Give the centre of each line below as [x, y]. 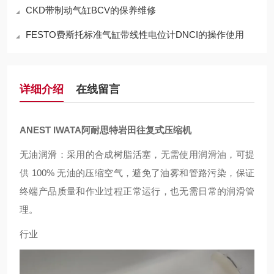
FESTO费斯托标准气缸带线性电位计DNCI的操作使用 [135, 35]
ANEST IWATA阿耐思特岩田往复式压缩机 [106, 130]
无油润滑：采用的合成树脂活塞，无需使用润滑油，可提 [137, 154]
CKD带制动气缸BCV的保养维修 [91, 10]
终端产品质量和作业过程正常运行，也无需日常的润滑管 [137, 191]
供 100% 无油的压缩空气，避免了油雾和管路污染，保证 [137, 173]
